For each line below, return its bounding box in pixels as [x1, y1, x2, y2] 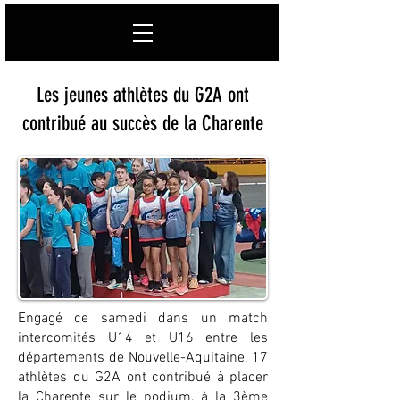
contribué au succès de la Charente [22, 112, 263, 136]
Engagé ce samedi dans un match [18, 310, 268, 328]
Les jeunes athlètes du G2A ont [37, 83, 249, 107]
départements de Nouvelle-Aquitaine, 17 [18, 349, 268, 367]
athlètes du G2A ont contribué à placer [18, 369, 268, 387]
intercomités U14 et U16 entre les [18, 329, 268, 347]
